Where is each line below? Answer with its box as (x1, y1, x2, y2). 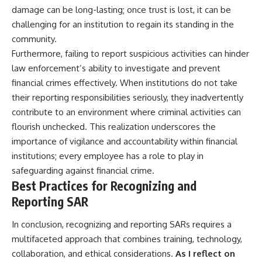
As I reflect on (173, 248, 235, 260)
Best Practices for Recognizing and (12, 177, 196, 194)
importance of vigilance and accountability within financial (12, 135, 237, 147)
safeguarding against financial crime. (12, 164, 154, 176)
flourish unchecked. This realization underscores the (12, 120, 216, 132)
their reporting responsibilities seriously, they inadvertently (12, 91, 243, 103)
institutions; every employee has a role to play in (12, 150, 204, 161)
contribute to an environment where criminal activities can (12, 106, 241, 118)
